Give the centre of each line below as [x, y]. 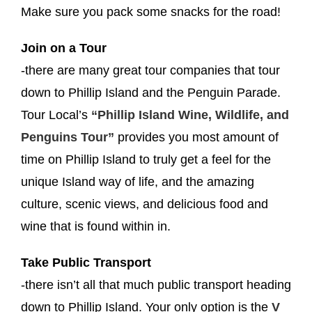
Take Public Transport [86, 262]
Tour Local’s [54, 115]
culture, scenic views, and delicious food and [145, 204]
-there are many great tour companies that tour [150, 70]
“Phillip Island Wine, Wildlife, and [188, 115]
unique [40, 181]
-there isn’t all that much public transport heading [156, 284]
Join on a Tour [64, 48]
